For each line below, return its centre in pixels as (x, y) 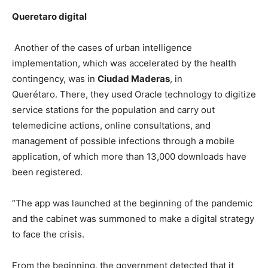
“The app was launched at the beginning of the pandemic (132, 203)
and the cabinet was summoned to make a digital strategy (133, 218)
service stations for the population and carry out (113, 109)
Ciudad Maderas (134, 78)
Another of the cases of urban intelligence (102, 47)
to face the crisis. (49, 234)
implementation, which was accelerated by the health (124, 63)
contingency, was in (55, 78)
